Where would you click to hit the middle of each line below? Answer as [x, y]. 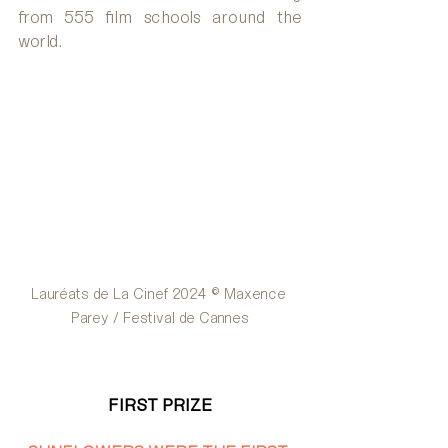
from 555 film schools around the [160, 17]
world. [40, 41]
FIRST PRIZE [160, 405]
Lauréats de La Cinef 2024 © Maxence [160, 294]
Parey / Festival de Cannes [160, 318]
